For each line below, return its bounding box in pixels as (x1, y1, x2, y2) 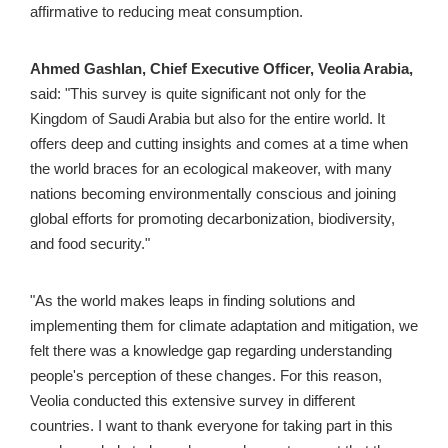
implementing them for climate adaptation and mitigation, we (30, 318, 418, 335)
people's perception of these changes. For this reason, (30, 368, 382, 385)
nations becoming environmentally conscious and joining (30, 186, 396, 203)
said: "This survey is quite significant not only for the (30, 86, 366, 103)
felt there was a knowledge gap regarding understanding (30, 343, 392, 360)
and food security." (30, 236, 150, 253)
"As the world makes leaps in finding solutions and (30, 293, 355, 310)
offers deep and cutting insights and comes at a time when (30, 136, 408, 153)
